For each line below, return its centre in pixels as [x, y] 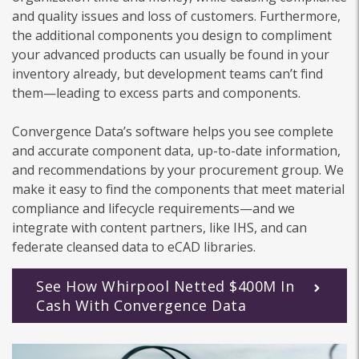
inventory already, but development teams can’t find [167, 73]
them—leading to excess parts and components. [158, 93]
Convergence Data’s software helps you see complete [173, 131]
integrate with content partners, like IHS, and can [159, 227]
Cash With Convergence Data [141, 305]
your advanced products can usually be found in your [171, 54]
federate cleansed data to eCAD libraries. [134, 246]
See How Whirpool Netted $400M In [165, 286]
